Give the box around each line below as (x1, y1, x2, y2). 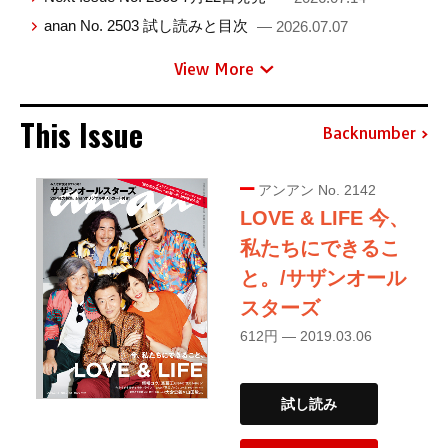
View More (174, 58, 254, 79)
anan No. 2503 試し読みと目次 (44, 16, 253, 34)
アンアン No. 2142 (254, 181, 376, 198)
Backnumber (322, 123, 416, 144)
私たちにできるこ (240, 236, 400, 259)
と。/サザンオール (240, 266, 406, 289)
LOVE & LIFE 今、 (240, 206, 409, 229)
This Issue (20, 111, 143, 157)
